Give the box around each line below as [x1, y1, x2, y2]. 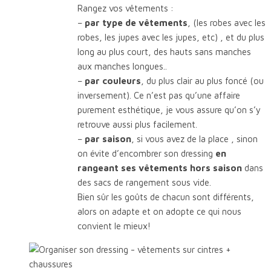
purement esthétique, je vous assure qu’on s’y [77, 104, 261, 115]
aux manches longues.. [77, 60, 167, 71]
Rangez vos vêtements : [77, 2, 174, 13]
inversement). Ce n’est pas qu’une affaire [77, 90, 240, 100]
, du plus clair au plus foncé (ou [141, 75, 264, 86]
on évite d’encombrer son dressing [77, 148, 215, 158]
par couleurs [85, 75, 141, 86]
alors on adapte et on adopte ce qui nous [77, 206, 241, 217]
